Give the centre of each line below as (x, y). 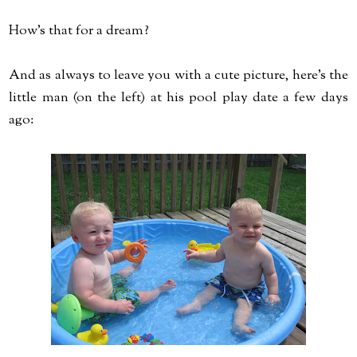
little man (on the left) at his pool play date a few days (178, 98)
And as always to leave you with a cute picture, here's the (178, 76)
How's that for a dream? (79, 31)
